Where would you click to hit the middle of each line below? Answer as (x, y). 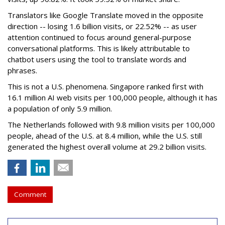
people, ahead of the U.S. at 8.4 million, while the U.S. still (105, 136)
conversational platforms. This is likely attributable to (99, 48)
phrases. (22, 71)
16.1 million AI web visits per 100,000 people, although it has (113, 98)
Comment (30, 195)
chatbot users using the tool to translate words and (97, 60)
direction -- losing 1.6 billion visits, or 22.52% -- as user (102, 26)
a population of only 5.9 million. (60, 109)
